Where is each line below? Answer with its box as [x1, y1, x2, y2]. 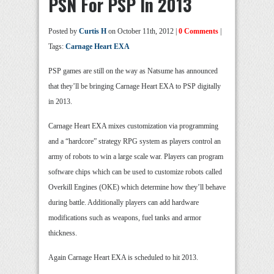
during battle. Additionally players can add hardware [48, 198, 199, 207]
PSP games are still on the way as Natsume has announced [48, 67, 218, 76]
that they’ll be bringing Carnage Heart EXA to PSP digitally [48, 82, 221, 91]
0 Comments [179, 27, 218, 36]
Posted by [48, 27, 79, 36]
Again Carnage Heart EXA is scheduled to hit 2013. [48, 253, 198, 262]
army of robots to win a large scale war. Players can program [48, 152, 223, 161]
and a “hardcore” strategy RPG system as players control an [48, 137, 221, 146]
